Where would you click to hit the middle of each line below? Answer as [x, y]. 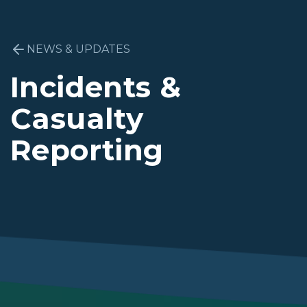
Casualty [77, 119]
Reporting [87, 150]
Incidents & [96, 87]
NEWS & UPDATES [78, 49]
